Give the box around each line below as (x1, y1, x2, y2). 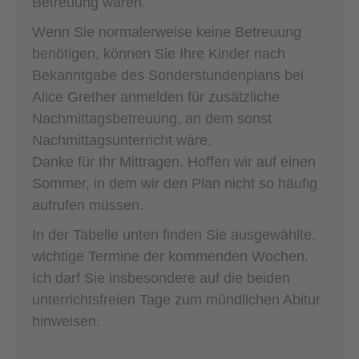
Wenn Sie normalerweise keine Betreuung (32, 23, 301, 40)
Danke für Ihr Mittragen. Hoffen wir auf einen (32, 153, 316, 170)
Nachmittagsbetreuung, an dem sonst (32, 110, 272, 127)
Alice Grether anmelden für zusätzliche (32, 88, 280, 105)
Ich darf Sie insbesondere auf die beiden (32, 269, 290, 286)
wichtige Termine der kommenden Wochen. (32, 248, 309, 264)
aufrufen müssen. (32, 196, 143, 213)
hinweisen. (32, 313, 100, 329)
